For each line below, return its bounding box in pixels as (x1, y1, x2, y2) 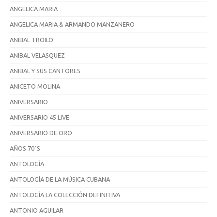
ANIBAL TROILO (10, 36, 53, 43)
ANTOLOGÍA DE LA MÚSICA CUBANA (10, 175, 110, 183)
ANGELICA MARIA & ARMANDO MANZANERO (10, 20, 135, 28)
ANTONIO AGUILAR (10, 206, 63, 214)
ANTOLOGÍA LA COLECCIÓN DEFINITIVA (10, 191, 120, 198)
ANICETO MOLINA (10, 82, 60, 90)
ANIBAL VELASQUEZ (10, 51, 65, 59)
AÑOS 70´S (10, 144, 40, 152)
